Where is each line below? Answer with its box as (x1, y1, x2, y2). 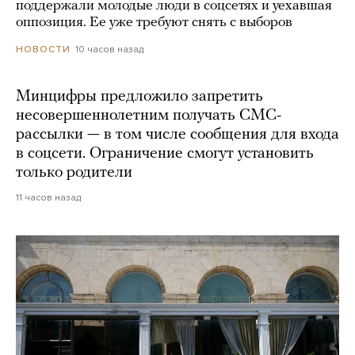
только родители (16, 164, 132, 181)
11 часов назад (16, 191, 81, 203)
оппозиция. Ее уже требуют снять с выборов (16, 14, 292, 30)
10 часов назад (75, 43, 143, 55)
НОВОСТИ (16, 43, 71, 55)
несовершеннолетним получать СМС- (16, 107, 281, 124)
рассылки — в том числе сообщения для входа (16, 126, 339, 143)
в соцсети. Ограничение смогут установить (16, 145, 314, 162)
